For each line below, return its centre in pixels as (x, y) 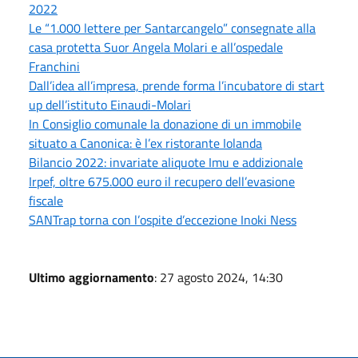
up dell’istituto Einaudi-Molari (110, 104)
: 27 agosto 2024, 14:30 (219, 277)
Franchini (54, 66)
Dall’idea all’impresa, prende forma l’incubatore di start (177, 85)
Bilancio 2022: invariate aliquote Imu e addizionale (166, 162)
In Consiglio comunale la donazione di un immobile (165, 123)
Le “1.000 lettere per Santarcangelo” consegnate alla (172, 28)
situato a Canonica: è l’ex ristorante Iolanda (145, 143)
